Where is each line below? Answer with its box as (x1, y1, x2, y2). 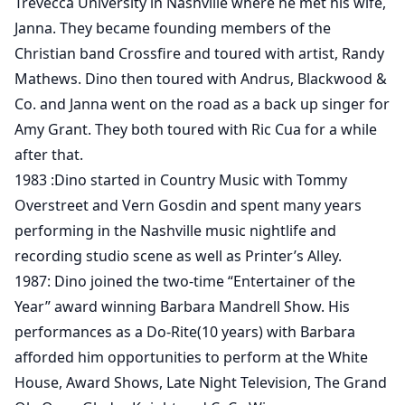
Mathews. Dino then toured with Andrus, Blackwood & (14, 68, 387, 89)
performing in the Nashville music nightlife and (14, 220, 336, 240)
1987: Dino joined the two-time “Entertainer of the (14, 270, 355, 291)
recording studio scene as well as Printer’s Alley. (14, 245, 342, 266)
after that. (14, 144, 83, 165)
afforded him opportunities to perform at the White (14, 346, 368, 367)
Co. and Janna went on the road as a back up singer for (14, 93, 390, 114)
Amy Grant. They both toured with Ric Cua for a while (14, 118, 377, 139)
